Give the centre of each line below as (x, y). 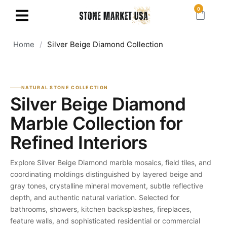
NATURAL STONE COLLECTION (65, 88)
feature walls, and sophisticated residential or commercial (105, 221)
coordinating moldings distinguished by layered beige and (106, 174)
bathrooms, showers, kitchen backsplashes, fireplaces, (101, 209)
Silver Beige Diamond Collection (105, 44)
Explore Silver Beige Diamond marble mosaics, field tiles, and (111, 163)
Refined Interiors (79, 143)
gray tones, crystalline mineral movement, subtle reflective (107, 186)
